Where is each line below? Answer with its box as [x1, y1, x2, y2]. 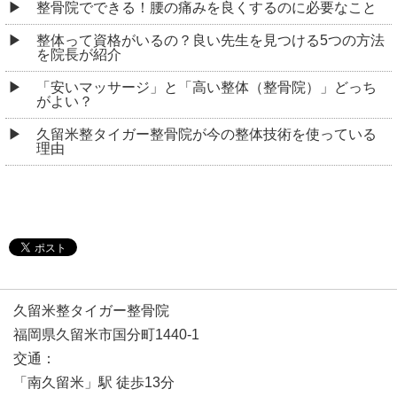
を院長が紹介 [36, 46, 121, 62]
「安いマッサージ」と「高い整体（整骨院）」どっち [36, 79, 377, 95]
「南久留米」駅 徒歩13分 [13, 374, 175, 390]
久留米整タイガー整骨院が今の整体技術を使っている [36, 126, 377, 142]
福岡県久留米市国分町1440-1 [13, 326, 199, 342]
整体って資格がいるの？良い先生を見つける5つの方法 [36, 32, 385, 48]
